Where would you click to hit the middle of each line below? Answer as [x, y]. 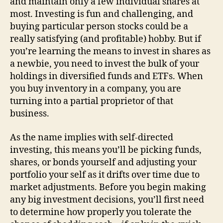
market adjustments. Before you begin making [108, 187]
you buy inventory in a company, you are [96, 89]
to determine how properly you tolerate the [101, 212]
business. [30, 114]
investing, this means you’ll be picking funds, [106, 150]
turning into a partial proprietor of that [92, 101]
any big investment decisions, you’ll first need [107, 200]
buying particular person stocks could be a [99, 27]
